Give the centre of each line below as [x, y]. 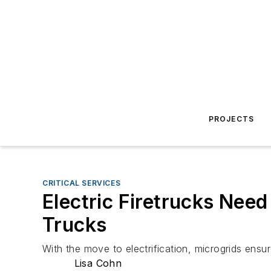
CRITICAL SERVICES [82, 183]
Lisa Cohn [98, 263]
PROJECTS [231, 119]
